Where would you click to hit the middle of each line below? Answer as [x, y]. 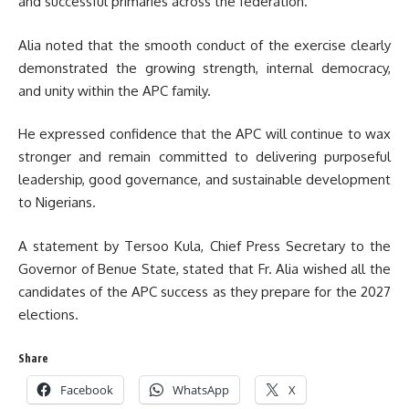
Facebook [87, 390]
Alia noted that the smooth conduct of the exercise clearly [204, 45]
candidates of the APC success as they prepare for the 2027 [204, 291]
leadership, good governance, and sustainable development [204, 179]
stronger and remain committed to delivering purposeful [204, 157]
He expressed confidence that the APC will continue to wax [204, 134]
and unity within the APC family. [115, 90]
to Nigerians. [57, 202]
